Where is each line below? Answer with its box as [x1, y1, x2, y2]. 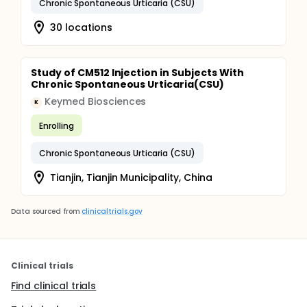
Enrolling [39, 119, 74, 132]
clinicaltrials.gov [82, 206, 143, 217]
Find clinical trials [11, 279, 97, 293]
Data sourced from [11, 206, 80, 217]
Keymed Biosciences [45, 95, 147, 108]
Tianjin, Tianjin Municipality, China [50, 170, 212, 184]
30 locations [50, 20, 112, 34]
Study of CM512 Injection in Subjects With [31, 66, 244, 79]
